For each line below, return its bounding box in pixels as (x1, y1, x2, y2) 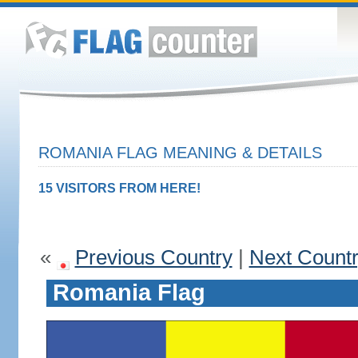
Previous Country (74, 245, 233, 269)
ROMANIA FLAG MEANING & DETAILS (38, 144, 322, 161)
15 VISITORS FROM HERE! (38, 181, 201, 195)
